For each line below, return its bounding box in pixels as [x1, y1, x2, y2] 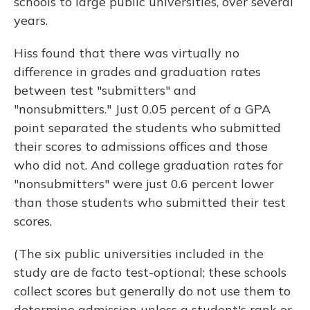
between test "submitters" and [14, 82, 197, 99]
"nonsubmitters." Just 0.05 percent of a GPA [14, 101, 271, 118]
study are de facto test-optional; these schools [14, 264, 286, 281]
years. [14, 12, 48, 29]
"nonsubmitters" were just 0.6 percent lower [14, 176, 274, 192]
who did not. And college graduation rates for [14, 157, 283, 174]
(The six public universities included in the [14, 246, 264, 262]
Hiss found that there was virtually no [14, 45, 239, 62]
